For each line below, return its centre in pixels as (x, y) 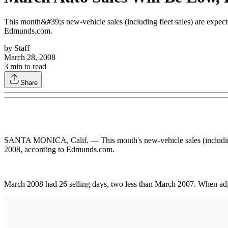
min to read (27, 66)
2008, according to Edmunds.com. (59, 149)
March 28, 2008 (30, 57)
